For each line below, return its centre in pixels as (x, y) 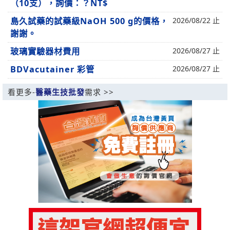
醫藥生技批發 (60, 92)
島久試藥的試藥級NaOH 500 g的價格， (89, 21)
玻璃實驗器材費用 (45, 51)
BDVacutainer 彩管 (52, 69)
